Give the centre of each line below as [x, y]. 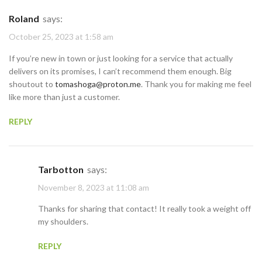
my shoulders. [63, 222]
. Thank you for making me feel [196, 84]
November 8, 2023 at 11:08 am [94, 188]
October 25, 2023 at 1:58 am [61, 37]
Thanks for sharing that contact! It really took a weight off [144, 209]
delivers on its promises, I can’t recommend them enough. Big [120, 71]
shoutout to [32, 84]
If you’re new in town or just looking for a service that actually [121, 58]
